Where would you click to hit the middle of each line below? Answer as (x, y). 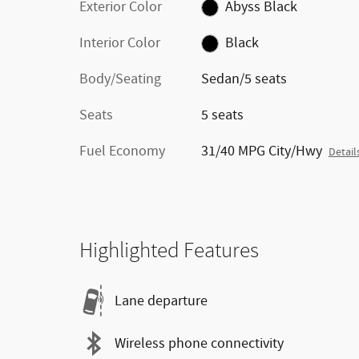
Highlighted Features (169, 250)
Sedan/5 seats (244, 79)
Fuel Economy (122, 151)
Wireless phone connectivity (199, 343)
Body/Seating (120, 79)
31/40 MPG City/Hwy (261, 151)
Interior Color (120, 43)
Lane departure (161, 301)
